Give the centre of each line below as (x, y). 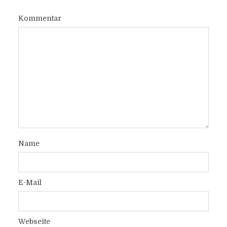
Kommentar (40, 18)
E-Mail (30, 182)
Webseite (34, 221)
